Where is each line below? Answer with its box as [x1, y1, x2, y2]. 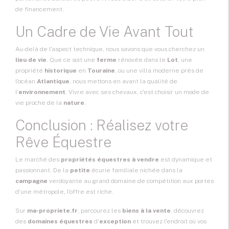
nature [63, 99, 84, 107]
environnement [18, 88, 65, 96]
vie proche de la [15, 99, 63, 107]
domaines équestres [28, 218, 93, 225]
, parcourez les [78, 207, 122, 215]
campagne [15, 177, 48, 185]
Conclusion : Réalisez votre [15, 117, 188, 134]
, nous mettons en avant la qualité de [70, 78, 177, 85]
